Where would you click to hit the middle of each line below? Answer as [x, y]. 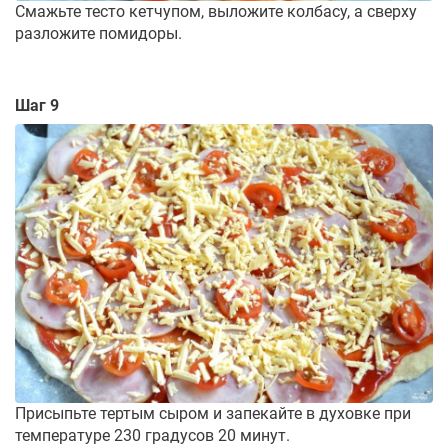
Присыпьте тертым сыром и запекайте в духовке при [213, 413]
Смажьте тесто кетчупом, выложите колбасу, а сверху [216, 12]
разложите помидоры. [98, 34]
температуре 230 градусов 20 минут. [152, 435]
